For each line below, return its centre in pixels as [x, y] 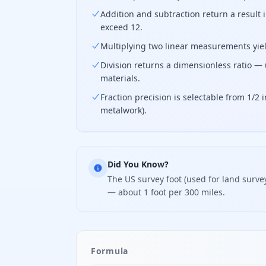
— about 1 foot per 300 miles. [166, 192]
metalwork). [123, 110]
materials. [120, 78]
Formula [110, 251]
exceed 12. [121, 27]
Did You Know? [138, 164]
